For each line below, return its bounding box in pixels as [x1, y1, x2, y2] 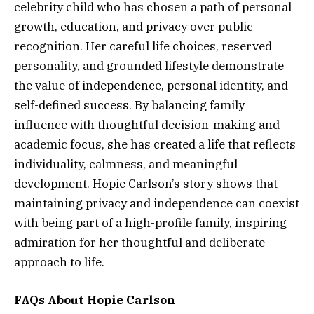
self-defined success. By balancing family [14, 97, 245, 114]
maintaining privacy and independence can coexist [14, 196, 299, 212]
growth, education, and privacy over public [14, 19, 253, 35]
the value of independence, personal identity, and [14, 78, 288, 94]
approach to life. [14, 254, 104, 271]
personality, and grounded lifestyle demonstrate [14, 58, 284, 74]
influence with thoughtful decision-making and [14, 117, 280, 133]
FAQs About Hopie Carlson [14, 292, 175, 308]
